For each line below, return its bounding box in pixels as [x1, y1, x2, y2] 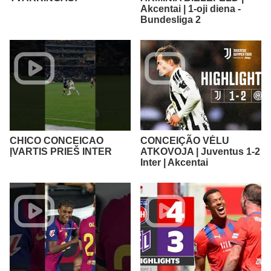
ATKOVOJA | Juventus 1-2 [140, 146, 260, 157]
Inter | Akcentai [140, 157, 208, 168]
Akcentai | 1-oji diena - [140, 3, 241, 14]
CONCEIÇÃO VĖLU [140, 135, 229, 146]
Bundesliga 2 [140, 14, 201, 25]
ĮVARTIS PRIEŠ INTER [10, 146, 112, 157]
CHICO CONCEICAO [10, 135, 103, 146]
